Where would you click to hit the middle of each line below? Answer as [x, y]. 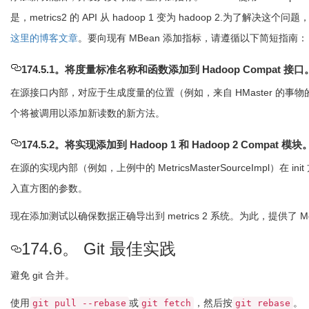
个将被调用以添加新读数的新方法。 [88, 113]
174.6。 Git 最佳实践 [99, 249]
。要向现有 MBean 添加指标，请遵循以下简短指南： [193, 38]
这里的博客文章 [44, 38]
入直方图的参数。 [49, 188]
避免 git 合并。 [42, 275]
